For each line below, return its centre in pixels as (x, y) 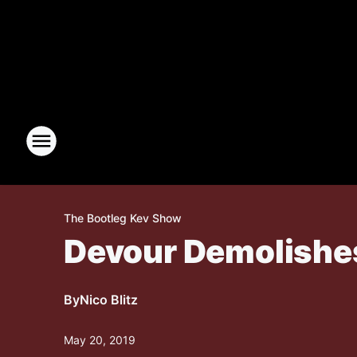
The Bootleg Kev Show (123, 218)
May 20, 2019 (100, 340)
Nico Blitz (109, 300)
